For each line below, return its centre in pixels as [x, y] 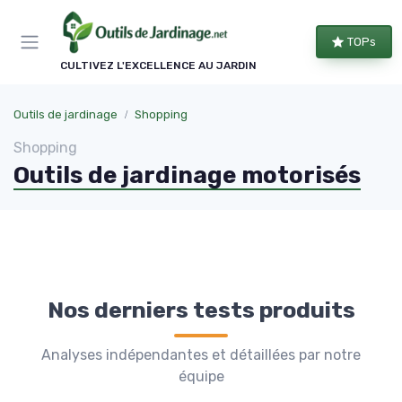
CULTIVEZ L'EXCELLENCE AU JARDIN [158, 65]
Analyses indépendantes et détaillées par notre [201, 354]
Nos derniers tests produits [201, 309]
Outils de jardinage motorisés [187, 175]
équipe [201, 376]
